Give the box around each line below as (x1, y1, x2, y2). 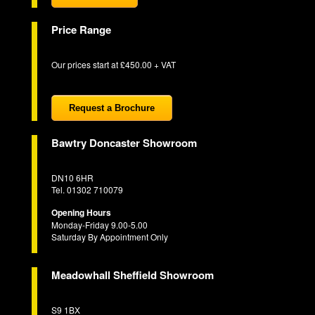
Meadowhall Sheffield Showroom (51, 266, 214, 283)
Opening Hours (51, 205, 111, 219)
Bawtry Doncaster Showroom (51, 134, 197, 150)
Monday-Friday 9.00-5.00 (51, 218, 148, 231)
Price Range (51, 21, 111, 37)
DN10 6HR (51, 171, 94, 184)
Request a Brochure (68, 102, 155, 113)
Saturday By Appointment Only (51, 230, 168, 243)
